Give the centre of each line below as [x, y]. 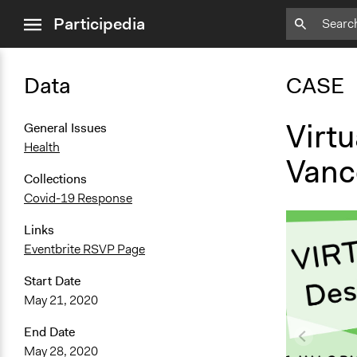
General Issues [65, 128]
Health [42, 147]
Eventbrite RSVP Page [84, 249]
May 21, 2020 [61, 300]
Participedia [99, 24]
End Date [49, 332]
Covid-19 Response [78, 198]
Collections [55, 179]
